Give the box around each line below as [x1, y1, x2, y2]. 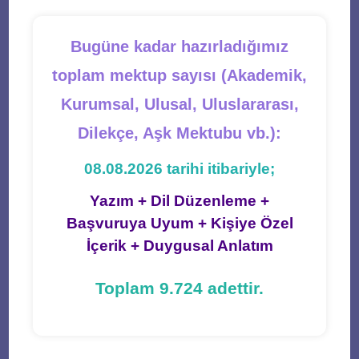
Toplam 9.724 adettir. [95, 279, 264, 298]
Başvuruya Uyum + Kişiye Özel [66, 215, 293, 232]
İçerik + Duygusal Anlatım [86, 237, 273, 254]
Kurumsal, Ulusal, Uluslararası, [60, 95, 299, 113]
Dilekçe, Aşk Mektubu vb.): [78, 124, 281, 142]
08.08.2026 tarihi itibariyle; [84, 160, 275, 177]
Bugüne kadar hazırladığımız [71, 38, 288, 55]
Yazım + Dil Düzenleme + [90, 192, 269, 209]
